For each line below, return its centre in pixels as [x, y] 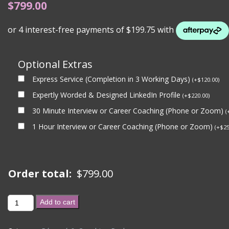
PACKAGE [23, 222]
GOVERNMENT [32, 200]
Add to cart [57, 202]
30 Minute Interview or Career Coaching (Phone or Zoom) [129, 111]
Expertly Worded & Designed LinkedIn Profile [107, 95]
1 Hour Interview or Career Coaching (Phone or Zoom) [123, 127]
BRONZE [22, 211]
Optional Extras [55, 64]
